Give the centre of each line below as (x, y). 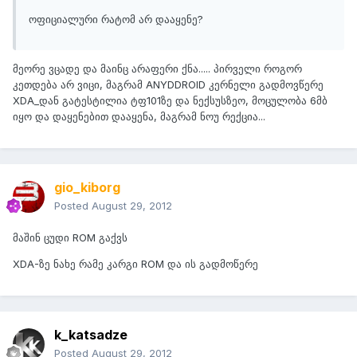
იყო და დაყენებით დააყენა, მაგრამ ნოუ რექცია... (139, 117)
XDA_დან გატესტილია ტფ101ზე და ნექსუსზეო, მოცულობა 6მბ (170, 101)
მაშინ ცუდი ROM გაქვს (70, 238)
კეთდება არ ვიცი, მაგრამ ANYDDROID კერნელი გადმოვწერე (168, 85)
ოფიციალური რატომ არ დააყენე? (116, 20)
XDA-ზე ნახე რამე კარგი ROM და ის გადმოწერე (135, 264)
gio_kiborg (87, 188)
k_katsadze (91, 335)
